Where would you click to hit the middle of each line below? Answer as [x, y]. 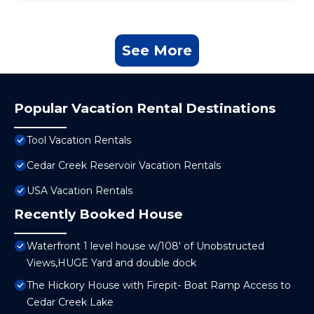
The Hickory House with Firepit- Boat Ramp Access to [159, 286]
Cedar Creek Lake [70, 302]
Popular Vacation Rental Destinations [145, 109]
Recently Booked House [98, 214]
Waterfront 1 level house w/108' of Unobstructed [145, 246]
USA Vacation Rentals [80, 191]
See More [157, 51]
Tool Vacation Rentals [79, 141]
